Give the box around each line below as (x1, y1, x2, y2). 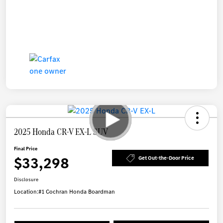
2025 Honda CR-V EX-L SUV (14, 124, 108, 138)
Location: (14, 187, 38, 196)
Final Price (14, 145, 37, 152)
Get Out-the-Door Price (138, 154, 194, 162)
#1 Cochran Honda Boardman (38, 187, 115, 196)
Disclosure (14, 176, 38, 183)
